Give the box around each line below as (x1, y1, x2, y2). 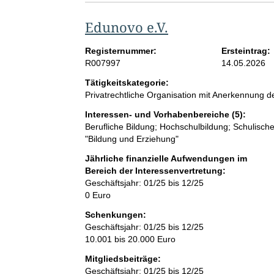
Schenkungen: (84, 210, 146, 220)
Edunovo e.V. (84, 18, 168, 37)
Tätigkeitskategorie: (84, 78, 169, 88)
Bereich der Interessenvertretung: (84, 166, 226, 176)
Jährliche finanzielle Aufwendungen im (84, 154, 247, 164)
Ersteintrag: (221, 46, 271, 56)
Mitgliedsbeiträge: (84, 254, 161, 264)
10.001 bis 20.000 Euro (84, 234, 176, 245)
